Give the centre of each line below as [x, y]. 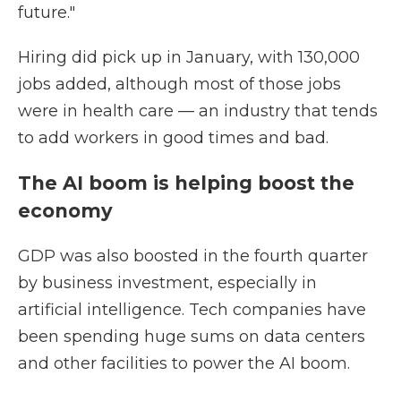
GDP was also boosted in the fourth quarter [193, 256]
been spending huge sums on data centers [192, 337]
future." [47, 13]
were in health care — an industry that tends [198, 111]
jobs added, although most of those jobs [179, 84]
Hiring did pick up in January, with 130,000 [189, 57]
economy [65, 211]
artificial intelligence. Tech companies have [192, 310]
